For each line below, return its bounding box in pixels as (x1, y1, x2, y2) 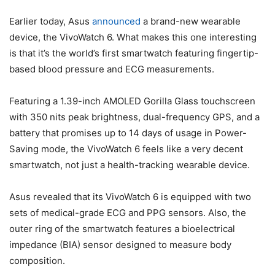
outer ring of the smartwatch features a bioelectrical (9, 222, 235, 234)
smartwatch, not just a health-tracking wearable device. (9, 158, 250, 171)
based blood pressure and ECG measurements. (9, 63, 214, 75)
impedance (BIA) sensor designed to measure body (9, 238, 231, 250)
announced (92, 15, 141, 27)
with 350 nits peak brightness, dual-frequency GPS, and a (9, 110, 260, 123)
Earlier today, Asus (9, 15, 92, 27)
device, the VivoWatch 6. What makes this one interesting (9, 31, 257, 43)
